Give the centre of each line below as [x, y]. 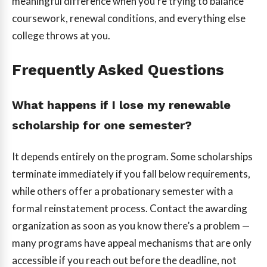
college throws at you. [61, 35]
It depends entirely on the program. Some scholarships [132, 156]
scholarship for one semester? [102, 125]
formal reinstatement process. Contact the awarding [130, 208]
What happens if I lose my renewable [121, 105]
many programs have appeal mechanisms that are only [132, 243]
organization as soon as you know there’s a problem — [131, 225]
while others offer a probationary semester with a [122, 191]
